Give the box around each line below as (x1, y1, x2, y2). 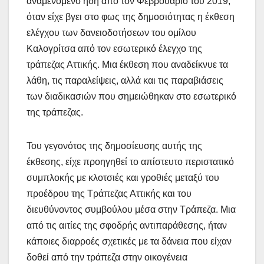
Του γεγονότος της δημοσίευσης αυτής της (27, 140, 202, 151)
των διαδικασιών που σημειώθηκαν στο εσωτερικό (27, 91, 236, 101)
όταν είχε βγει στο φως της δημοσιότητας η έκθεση (27, 11, 235, 22)
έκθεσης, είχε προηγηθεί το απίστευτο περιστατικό (27, 156, 234, 167)
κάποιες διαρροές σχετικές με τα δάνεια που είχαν (27, 236, 232, 246)
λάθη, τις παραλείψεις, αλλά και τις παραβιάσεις (27, 75, 223, 85)
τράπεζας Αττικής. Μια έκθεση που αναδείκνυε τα (27, 59, 228, 70)
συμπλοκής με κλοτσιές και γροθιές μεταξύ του (27, 172, 219, 183)
